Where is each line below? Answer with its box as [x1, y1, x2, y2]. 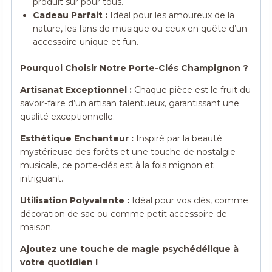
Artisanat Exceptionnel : [20, 84, 132, 96]
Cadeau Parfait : [33, 10, 108, 21]
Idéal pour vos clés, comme [129, 195, 249, 206]
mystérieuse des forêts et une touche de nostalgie [20, 146, 236, 158]
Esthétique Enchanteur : [20, 133, 134, 144]
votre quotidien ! [20, 257, 98, 268]
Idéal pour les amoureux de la [107, 10, 235, 21]
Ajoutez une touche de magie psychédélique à [20, 243, 239, 255]
